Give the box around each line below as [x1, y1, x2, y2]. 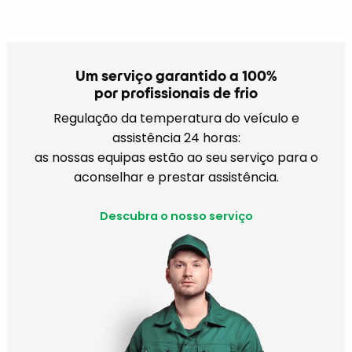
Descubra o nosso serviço [99, 207, 253, 224]
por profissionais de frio [94, 82, 258, 103]
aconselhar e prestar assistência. [73, 167, 279, 186]
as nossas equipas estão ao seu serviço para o [34, 148, 318, 167]
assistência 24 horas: [112, 128, 240, 147]
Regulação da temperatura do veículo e [53, 108, 299, 127]
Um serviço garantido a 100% [75, 65, 277, 86]
